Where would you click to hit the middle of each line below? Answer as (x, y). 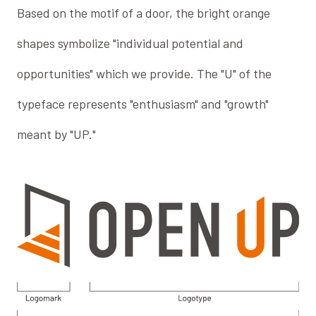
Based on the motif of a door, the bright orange (144, 12)
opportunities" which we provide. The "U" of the (145, 73)
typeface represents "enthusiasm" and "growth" (143, 103)
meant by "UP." (57, 134)
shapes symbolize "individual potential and (130, 43)
